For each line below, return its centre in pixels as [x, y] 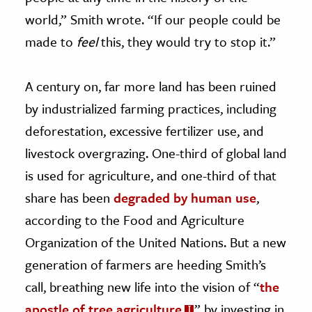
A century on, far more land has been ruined [151, 86]
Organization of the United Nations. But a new [156, 242]
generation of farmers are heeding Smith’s [146, 264]
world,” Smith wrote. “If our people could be [153, 19]
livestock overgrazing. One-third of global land [156, 153]
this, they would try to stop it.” [187, 41]
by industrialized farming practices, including [151, 108]
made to [51, 41]
